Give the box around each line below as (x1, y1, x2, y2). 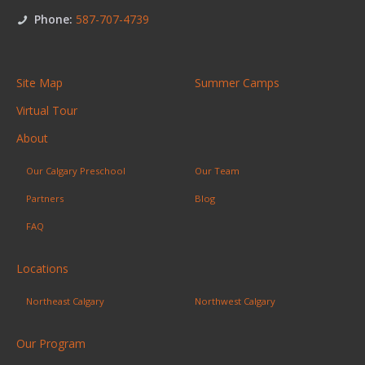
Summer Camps (195, 74, 279, 90)
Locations (16, 260, 68, 276)
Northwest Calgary (195, 294, 275, 307)
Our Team (195, 164, 240, 177)
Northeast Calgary (26, 294, 104, 307)
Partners (26, 191, 64, 204)
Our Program (16, 335, 86, 351)
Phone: (34, 11, 76, 27)
